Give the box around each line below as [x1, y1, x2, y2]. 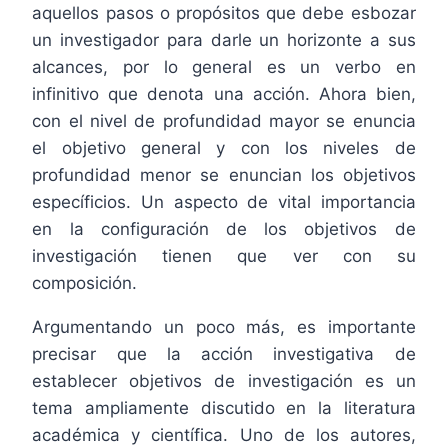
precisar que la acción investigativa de [32, 343, 416, 364]
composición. [32, 272, 138, 293]
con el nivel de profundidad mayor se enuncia [32, 110, 416, 131]
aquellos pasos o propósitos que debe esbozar [32, 2, 416, 23]
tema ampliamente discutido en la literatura [32, 397, 416, 418]
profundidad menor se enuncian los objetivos [32, 164, 416, 185]
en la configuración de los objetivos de [32, 218, 416, 239]
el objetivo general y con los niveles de [32, 137, 416, 158]
